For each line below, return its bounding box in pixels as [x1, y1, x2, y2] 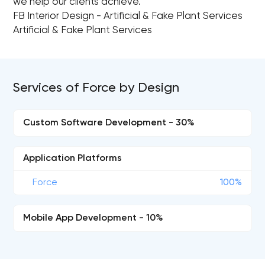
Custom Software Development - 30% [23, 118, 195, 128]
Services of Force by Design [13, 82, 180, 95]
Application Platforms [23, 154, 122, 163]
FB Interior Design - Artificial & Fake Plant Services [13, 11, 243, 21]
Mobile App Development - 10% [23, 214, 164, 223]
